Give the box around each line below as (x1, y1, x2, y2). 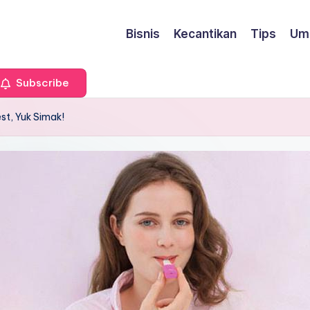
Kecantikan (174, 26, 237, 41)
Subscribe (13, 76, 69, 90)
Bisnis (126, 26, 160, 41)
